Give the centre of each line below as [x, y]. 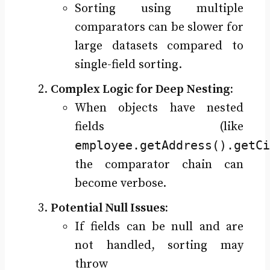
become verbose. [120, 183]
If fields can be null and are [159, 227]
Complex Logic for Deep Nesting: [142, 89]
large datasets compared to [159, 46]
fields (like [159, 127]
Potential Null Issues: [109, 208]
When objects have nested [159, 108]
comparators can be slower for [159, 27]
